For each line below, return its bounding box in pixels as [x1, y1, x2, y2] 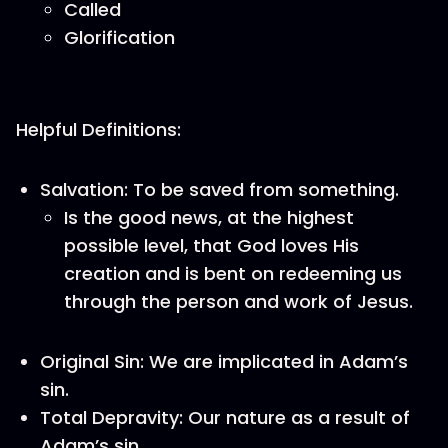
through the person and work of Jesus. [64, 289, 413, 314]
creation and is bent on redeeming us [64, 261, 402, 286]
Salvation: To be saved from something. [40, 177, 399, 202]
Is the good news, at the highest [64, 205, 354, 230]
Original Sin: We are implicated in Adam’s [40, 349, 408, 374]
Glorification [64, 25, 175, 50]
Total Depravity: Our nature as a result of [40, 405, 410, 430]
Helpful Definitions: [16, 117, 181, 142]
